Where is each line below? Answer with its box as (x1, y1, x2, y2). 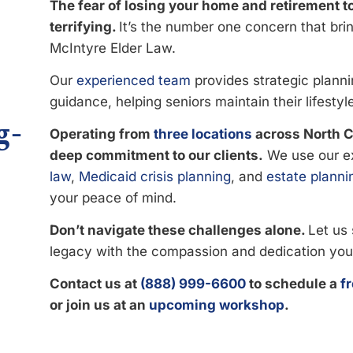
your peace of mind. (50, 190, 177, 206)
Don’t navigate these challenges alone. (50, 222, 309, 238)
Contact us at (50, 276, 141, 292)
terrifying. (50, 19, 120, 35)
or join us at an (50, 297, 150, 313)
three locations (154, 126, 253, 142)
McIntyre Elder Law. (50, 40, 176, 56)
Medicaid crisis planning (79, 169, 232, 184)
